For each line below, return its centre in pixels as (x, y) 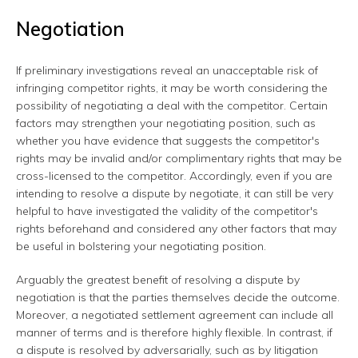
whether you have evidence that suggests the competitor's (168, 141)
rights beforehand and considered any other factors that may (176, 229)
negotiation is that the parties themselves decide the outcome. (178, 298)
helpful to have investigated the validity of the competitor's (167, 211)
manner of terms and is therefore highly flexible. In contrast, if (174, 333)
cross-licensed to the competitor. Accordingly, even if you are (174, 176)
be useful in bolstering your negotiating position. (141, 247)
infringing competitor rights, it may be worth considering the (172, 88)
